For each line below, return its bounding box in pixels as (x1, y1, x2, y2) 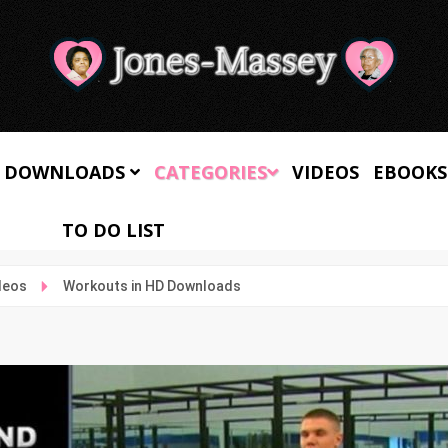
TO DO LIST (62, 218, 166, 242)
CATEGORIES (153, 160, 267, 184)
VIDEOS (291, 160, 359, 184)
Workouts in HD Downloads (62, 278, 241, 294)
